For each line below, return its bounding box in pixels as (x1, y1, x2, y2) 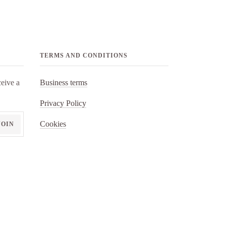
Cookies (40, 120, 66, 128)
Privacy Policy (40, 99, 86, 108)
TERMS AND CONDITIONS (40, 52, 128, 60)
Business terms (40, 78, 87, 87)
